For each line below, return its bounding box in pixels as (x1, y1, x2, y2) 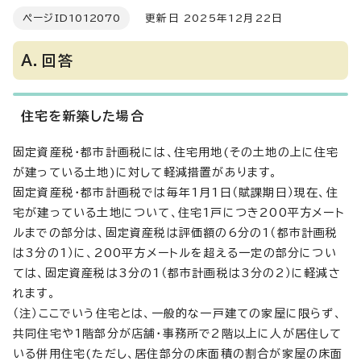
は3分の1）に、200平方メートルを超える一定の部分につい (13, 247, 337, 259)
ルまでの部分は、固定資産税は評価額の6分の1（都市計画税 (13, 227, 338, 239)
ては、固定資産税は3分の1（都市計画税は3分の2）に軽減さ (13, 268, 341, 279)
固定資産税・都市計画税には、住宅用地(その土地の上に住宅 (13, 147, 339, 158)
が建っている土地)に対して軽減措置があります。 (13, 167, 278, 178)
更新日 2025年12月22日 (129, 13, 284, 23)
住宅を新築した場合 (21, 110, 144, 122)
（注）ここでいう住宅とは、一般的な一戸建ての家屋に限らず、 (13, 308, 342, 319)
